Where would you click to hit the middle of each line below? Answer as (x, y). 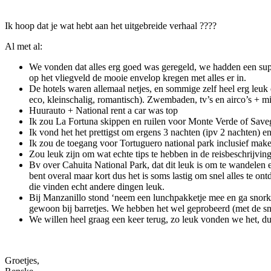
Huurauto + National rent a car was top (103, 110)
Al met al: (24, 46)
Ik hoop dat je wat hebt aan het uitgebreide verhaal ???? (111, 25)
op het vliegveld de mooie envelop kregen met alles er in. (138, 77)
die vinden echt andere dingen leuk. (97, 186)
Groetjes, (22, 260)
